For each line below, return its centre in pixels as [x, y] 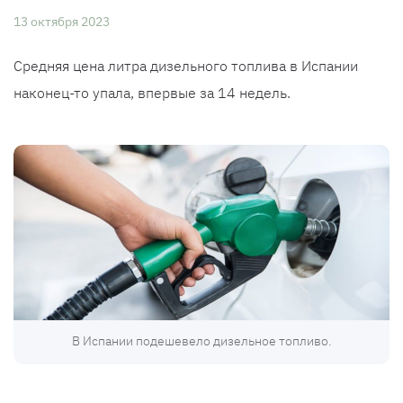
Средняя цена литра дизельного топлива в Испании [186, 66]
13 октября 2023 [62, 22]
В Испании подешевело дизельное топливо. [201, 341]
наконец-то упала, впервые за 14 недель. [152, 93]
